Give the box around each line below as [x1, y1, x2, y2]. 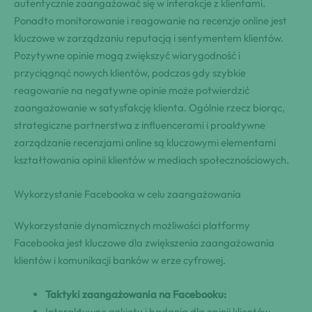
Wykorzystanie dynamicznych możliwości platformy [14, 218, 250, 232]
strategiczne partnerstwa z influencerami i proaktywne [14, 118, 265, 132]
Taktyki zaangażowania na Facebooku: [45, 287, 226, 301]
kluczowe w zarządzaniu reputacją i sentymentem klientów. [14, 31, 283, 45]
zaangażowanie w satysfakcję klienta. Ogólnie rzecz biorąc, [14, 100, 285, 114]
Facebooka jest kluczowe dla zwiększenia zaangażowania [14, 235, 274, 249]
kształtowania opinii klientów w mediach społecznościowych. [14, 153, 289, 166]
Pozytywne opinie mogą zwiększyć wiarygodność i [14, 48, 240, 62]
